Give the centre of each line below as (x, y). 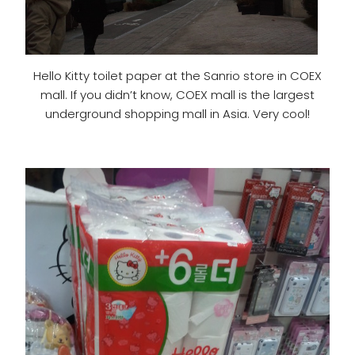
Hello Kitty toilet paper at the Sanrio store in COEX (177, 75)
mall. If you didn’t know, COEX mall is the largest (177, 94)
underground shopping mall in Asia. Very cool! (177, 113)
